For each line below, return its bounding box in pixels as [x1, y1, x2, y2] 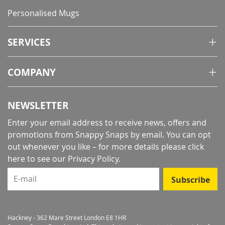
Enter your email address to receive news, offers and [8, 117, 206, 128]
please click [161, 141, 204, 152]
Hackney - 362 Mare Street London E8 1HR [8, 213, 126, 221]
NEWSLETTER [8, 99, 69, 112]
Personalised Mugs [8, 8, 79, 19]
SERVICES [8, 36, 50, 49]
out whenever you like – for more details [8, 141, 161, 152]
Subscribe [171, 174, 210, 185]
